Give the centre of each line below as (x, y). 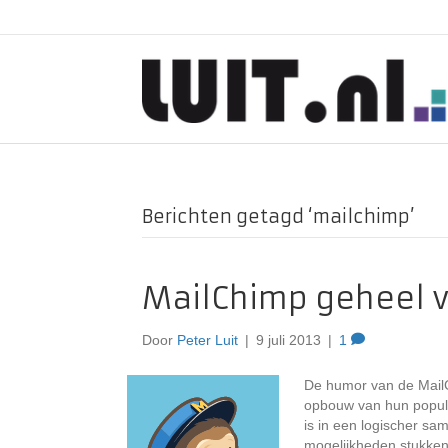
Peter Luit (207, 340)
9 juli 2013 (288, 340)
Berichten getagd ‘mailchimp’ (278, 216)
